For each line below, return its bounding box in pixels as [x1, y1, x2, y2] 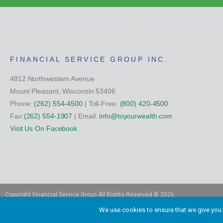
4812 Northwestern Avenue [10, 75, 95, 83]
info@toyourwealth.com [99, 112, 173, 120]
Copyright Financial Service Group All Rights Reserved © [5, 191, 160, 198]
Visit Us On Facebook [10, 124, 77, 132]
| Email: [72, 112, 100, 120]
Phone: [10, 100, 34, 108]
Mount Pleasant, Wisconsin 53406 [10, 87, 115, 95]
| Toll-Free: [82, 100, 120, 108]
